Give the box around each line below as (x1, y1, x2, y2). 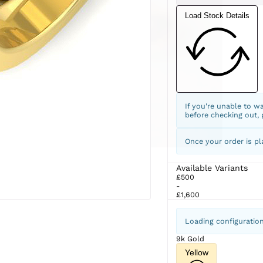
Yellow (184, 247, 208, 257)
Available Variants (176, 163, 248, 173)
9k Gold (176, 234, 204, 243)
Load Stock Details (184, 11, 249, 21)
